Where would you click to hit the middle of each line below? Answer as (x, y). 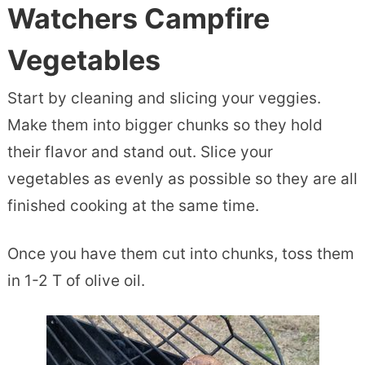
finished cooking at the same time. (133, 205)
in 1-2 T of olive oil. (76, 280)
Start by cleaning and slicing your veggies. (164, 98)
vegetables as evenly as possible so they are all (182, 178)
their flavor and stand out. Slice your (140, 152)
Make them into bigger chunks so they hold (165, 125)
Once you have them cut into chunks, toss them (180, 253)
